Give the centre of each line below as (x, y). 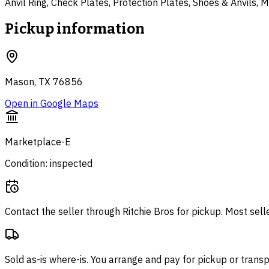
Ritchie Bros (148, 211)
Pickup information (75, 29)
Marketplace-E (38, 141)
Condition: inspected (49, 163)
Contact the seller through (64, 211)
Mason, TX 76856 (44, 81)
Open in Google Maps (52, 103)
